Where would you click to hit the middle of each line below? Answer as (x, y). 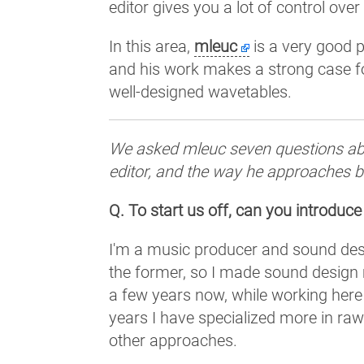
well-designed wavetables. (201, 91)
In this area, (152, 46)
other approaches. (173, 340)
